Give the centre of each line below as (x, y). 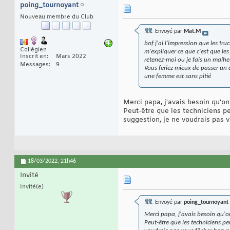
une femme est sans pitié (178, 76)
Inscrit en (33, 57)
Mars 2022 (71, 57)
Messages (34, 65)
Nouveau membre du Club (57, 17)
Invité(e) (32, 187)
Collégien (33, 50)
